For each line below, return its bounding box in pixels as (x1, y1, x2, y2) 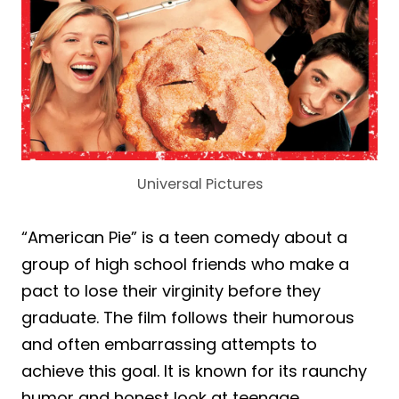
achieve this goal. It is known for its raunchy (21, 360, 367, 383)
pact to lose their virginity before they (21, 280, 321, 303)
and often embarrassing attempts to (21, 333, 317, 356)
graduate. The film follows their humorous (21, 306, 354, 330)
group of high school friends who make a (21, 253, 349, 276)
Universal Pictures (136, 174, 263, 195)
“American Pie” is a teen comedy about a (21, 226, 347, 249)
